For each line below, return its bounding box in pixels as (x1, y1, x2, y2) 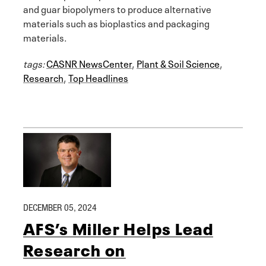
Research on (23, 237, 126, 261)
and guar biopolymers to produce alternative (23, 1, 211, 16)
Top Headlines (68, 70, 128, 85)
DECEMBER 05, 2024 (23, 201, 97, 213)
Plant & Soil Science (137, 56, 220, 71)
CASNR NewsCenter (46, 56, 132, 71)
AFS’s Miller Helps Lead (23, 216, 213, 240)
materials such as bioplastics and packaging (23, 15, 210, 30)
